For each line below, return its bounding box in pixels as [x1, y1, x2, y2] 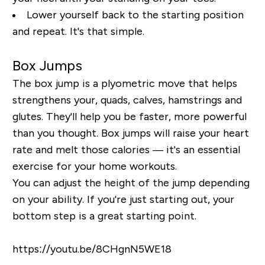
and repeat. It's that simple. [12, 25, 144, 38]
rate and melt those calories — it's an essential [12, 144, 240, 156]
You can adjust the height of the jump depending [12, 177, 250, 189]
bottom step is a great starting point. [12, 210, 196, 222]
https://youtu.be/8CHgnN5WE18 [12, 243, 172, 256]
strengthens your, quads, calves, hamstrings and [12, 94, 242, 106]
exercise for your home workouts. [12, 160, 177, 173]
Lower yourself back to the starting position [26, 9, 244, 21]
